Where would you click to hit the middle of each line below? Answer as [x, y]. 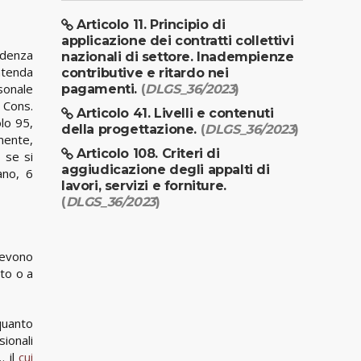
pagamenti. [101, 89]
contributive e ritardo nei [145, 73]
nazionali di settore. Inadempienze [178, 56]
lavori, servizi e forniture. [144, 185]
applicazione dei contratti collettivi [178, 40]
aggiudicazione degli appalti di [166, 169]
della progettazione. [131, 129]
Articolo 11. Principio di [151, 24]
